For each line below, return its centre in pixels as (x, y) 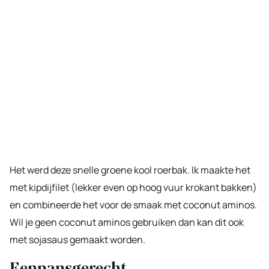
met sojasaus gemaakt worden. (77, 239)
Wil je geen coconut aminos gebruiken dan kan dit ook (127, 222)
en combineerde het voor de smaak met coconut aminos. (133, 204)
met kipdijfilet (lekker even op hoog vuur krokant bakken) (133, 187)
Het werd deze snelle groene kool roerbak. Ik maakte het (130, 170)
